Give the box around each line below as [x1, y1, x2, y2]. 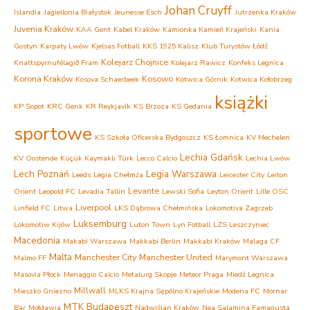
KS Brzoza [134, 101, 169, 111]
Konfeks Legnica [228, 57, 284, 68]
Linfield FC [14, 203, 51, 213]
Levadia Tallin [78, 186, 125, 197]
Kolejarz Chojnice [101, 56, 168, 68]
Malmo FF [14, 253, 46, 263]
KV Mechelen [246, 132, 290, 143]
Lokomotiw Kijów [14, 219, 71, 230]
